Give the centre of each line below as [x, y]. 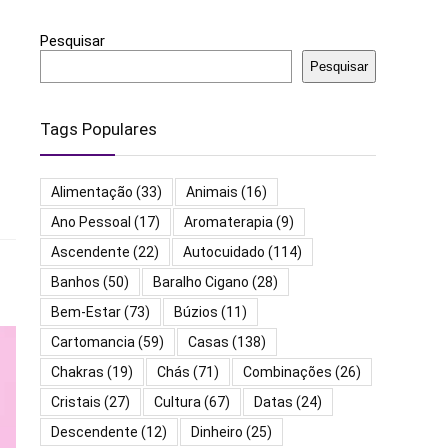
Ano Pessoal [91, 222]
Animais [212, 192]
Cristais [76, 402]
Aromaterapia [228, 222]
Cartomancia [93, 342]
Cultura [177, 402]
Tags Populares [98, 129]
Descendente [94, 432]
